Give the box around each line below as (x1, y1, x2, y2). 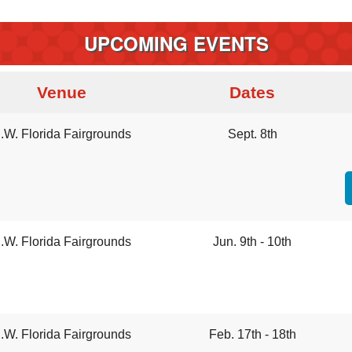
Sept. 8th (227, 127, 277, 141)
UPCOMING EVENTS (83, 29, 269, 57)
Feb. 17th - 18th (208, 328, 296, 342)
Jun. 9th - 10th (213, 235, 292, 249)
